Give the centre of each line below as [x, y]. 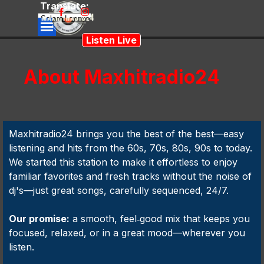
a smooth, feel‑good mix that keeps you [160, 219]
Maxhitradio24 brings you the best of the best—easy [126, 134]
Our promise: [39, 219]
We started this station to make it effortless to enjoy [123, 162]
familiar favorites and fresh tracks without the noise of [130, 176]
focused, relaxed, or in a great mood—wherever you [127, 233]
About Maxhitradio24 [122, 77]
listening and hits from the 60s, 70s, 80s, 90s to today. [131, 148]
